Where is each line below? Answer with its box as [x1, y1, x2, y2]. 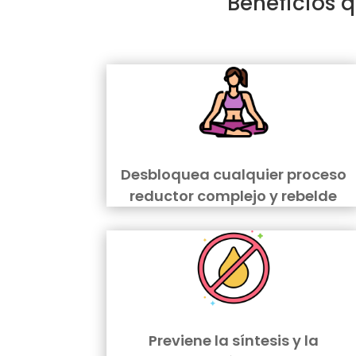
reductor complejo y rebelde [130, 186, 338, 207]
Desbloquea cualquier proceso [120, 164, 346, 185]
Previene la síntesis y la [148, 331, 319, 351]
